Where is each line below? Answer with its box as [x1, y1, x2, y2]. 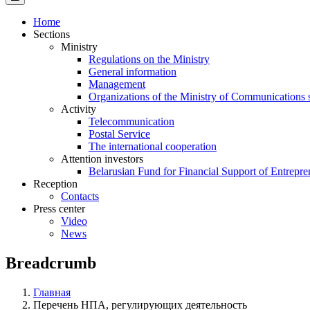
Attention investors [61, 152, 143, 165]
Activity [61, 102, 96, 115]
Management [89, 77, 145, 90]
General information [89, 65, 176, 77]
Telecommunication [89, 115, 174, 127]
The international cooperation [89, 140, 217, 152]
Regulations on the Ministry [89, 53, 210, 65]
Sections [33, 28, 70, 40]
